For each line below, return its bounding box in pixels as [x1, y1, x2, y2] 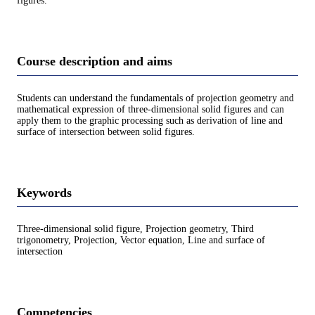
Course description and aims [17, 54, 172, 69]
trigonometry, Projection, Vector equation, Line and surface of [17, 235, 265, 246]
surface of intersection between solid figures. [17, 126, 195, 137]
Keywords [17, 185, 72, 200]
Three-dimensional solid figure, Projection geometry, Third [17, 224, 254, 235]
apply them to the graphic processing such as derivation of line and [17, 115, 283, 126]
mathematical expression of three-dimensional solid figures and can [17, 103, 284, 115]
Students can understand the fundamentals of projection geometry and [17, 92, 294, 103]
